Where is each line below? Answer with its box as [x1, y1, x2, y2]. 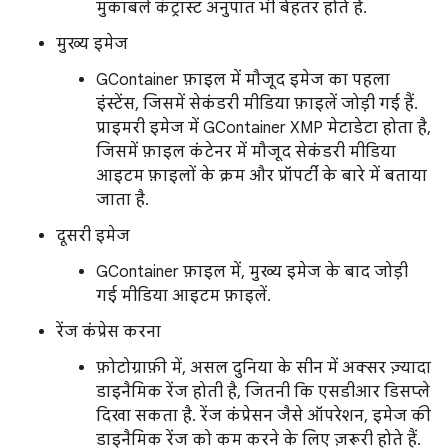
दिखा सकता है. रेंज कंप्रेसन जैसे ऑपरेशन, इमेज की [96, 406, 431, 427]
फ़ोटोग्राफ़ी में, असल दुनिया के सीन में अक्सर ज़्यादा [96, 358, 431, 379]
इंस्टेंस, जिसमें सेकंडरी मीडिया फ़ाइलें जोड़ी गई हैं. [96, 94, 418, 115]
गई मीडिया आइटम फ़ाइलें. [96, 286, 271, 307]
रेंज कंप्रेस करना [56, 322, 161, 343]
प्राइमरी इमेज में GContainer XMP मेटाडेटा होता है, [96, 118, 431, 139]
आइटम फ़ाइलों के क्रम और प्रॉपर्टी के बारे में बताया [96, 166, 427, 187]
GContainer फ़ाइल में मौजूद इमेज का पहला [96, 70, 390, 91]
